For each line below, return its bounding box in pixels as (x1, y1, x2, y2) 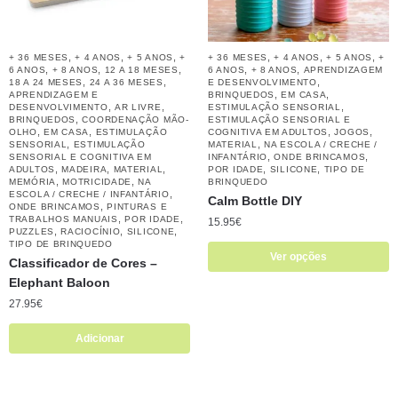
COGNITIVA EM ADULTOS (208, 127, 328, 138)
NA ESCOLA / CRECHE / (264, 139, 378, 150)
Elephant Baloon (9, 275, 110, 291)
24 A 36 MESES (89, 77, 163, 88)
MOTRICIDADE (62, 177, 132, 187)
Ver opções (270, 251, 327, 264)
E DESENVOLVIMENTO (208, 77, 317, 88)
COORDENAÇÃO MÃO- (82, 115, 189, 125)
